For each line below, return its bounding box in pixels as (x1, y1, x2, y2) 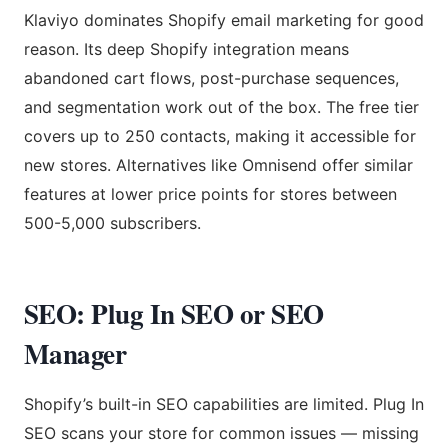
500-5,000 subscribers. (24, 212, 201, 233)
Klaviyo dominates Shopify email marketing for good (24, 9, 424, 30)
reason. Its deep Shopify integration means (24, 38, 349, 59)
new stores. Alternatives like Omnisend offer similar (24, 154, 413, 175)
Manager (24, 333, 127, 373)
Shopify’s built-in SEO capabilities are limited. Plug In (24, 393, 424, 414)
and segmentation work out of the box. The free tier (24, 96, 419, 117)
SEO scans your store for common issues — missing (24, 422, 419, 443)
